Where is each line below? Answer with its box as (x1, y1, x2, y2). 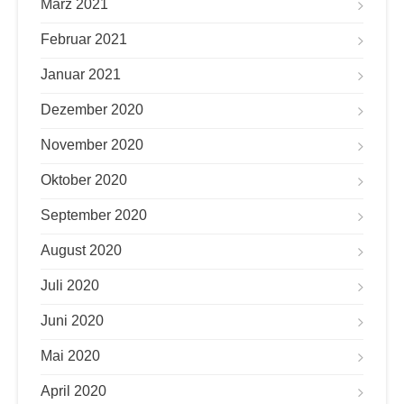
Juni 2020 (41, 313, 104, 328)
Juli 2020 (41, 278, 99, 293)
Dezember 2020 (41, 102, 143, 117)
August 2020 (41, 243, 122, 258)
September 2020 (41, 207, 147, 223)
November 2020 (41, 137, 143, 152)
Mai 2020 (41, 348, 100, 363)
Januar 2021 (41, 67, 121, 82)
